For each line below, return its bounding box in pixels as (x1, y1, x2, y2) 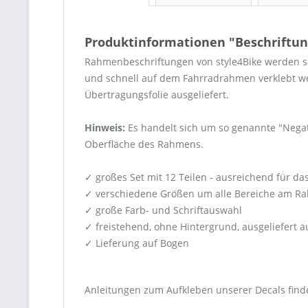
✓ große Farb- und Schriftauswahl (85, 203, 242, 217)
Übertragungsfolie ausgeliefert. (85, 88, 229, 102)
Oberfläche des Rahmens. (85, 137, 203, 151)
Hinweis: (85, 121, 125, 135)
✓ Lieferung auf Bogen (85, 236, 189, 250)
